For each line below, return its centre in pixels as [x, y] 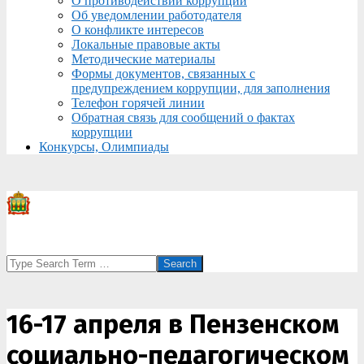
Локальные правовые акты [146, 44]
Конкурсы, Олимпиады [104, 147]
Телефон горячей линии [138, 103]
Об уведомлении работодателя [156, 15]
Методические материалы [143, 59]
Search [23, 261]
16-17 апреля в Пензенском [173, 324]
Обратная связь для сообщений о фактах [183, 117]
